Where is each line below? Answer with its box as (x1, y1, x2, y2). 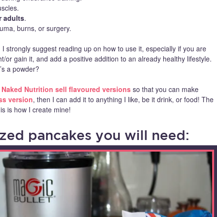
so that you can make (131, 84, 199, 94)
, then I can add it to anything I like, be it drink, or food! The (33, 94, 214, 105)
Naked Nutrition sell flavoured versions (1, 84, 131, 94)
